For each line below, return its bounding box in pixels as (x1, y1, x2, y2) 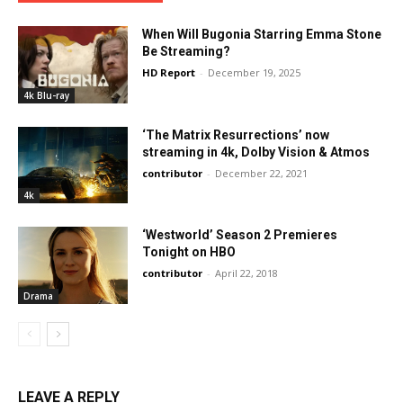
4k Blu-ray (23, 88, 69, 102)
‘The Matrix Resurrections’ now (142, 127, 330, 142)
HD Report (142, 66, 196, 80)
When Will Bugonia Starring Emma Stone (142, 27, 382, 42)
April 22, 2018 (215, 266, 279, 281)
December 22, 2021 (215, 166, 309, 180)
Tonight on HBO (142, 245, 237, 260)
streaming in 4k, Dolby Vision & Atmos (142, 144, 371, 159)
